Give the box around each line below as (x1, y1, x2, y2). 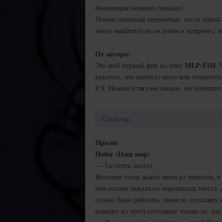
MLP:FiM (185, 59, 216, 70)
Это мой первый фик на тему (95, 60, 185, 70)
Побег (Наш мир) (95, 148, 150, 159)
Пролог (95, 137, 118, 148)
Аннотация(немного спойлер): (95, 2, 185, 12)
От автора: (95, 48, 130, 59)
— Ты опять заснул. (95, 160, 154, 170)
